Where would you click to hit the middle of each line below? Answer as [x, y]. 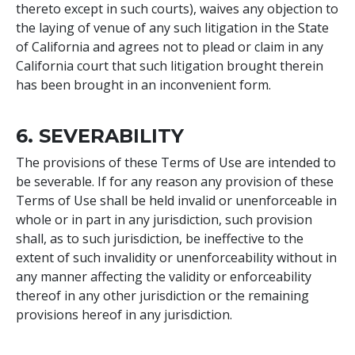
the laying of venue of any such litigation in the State [172, 27]
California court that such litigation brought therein [170, 65]
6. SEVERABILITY [100, 136]
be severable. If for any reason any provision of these [175, 181]
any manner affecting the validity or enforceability [164, 276]
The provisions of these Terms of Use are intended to [176, 162]
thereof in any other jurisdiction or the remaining [162, 295]
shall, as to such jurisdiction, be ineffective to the [160, 238]
